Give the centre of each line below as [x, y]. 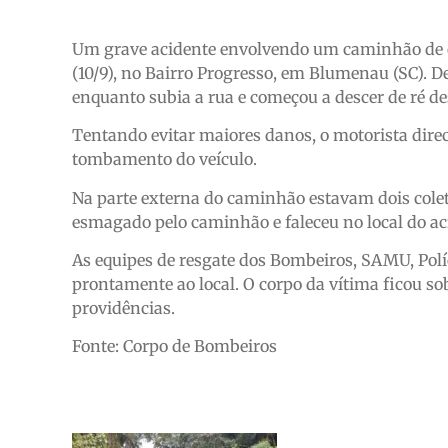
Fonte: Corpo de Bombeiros [174, 346]
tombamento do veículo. [164, 159]
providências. [123, 307]
